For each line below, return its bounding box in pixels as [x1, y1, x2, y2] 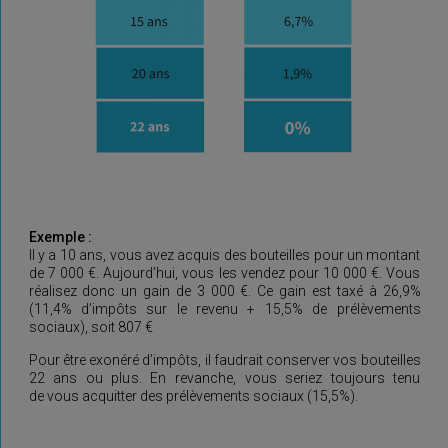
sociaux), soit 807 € [28, 319, 153, 335]
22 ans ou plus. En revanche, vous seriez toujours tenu [28, 370, 421, 386]
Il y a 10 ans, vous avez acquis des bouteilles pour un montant [28, 247, 421, 263]
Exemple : [28, 229, 92, 245]
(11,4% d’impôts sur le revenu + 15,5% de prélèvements [28, 301, 421, 317]
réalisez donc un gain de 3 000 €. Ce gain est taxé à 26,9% [28, 283, 421, 299]
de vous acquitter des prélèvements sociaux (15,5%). [28, 388, 358, 404]
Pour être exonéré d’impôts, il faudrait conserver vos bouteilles [28, 352, 421, 368]
